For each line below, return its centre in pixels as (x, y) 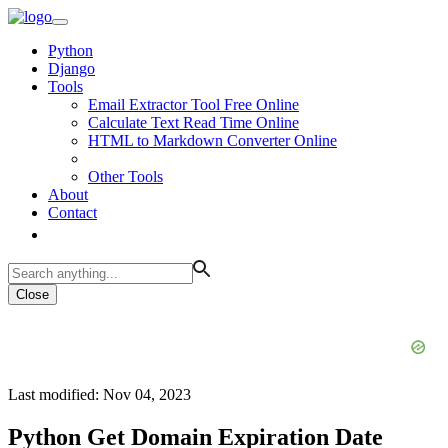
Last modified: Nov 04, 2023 (99, 394)
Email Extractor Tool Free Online (193, 104)
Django (71, 68)
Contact (72, 212)
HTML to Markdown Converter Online (212, 140)
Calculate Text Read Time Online (193, 122)
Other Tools (125, 176)
